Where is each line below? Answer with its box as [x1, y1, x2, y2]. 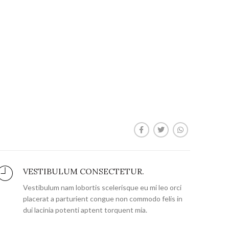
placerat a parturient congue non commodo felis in [22, 194, 182, 203]
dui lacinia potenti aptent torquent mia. [22, 205, 147, 214]
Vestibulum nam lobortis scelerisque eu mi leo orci [22, 182, 181, 192]
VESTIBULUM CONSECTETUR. [22, 166, 144, 176]
